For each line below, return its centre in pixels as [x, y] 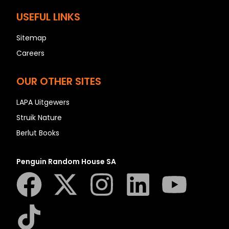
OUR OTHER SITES [59, 82]
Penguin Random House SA [66, 162]
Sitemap [31, 38]
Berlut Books [38, 133]
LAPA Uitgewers [43, 102]
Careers [30, 53]
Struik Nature [39, 118]
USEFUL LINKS [48, 17]
